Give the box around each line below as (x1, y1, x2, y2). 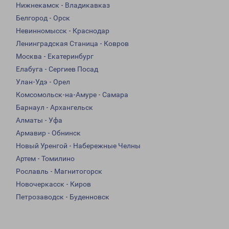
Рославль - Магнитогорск (16, 167, 102, 176)
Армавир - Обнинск (16, 129, 81, 138)
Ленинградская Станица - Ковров (16, 39, 129, 48)
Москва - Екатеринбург (16, 52, 94, 61)
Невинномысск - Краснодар (16, 27, 109, 35)
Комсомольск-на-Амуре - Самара (16, 90, 128, 99)
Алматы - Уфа (16, 116, 62, 125)
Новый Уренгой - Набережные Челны (16, 142, 141, 150)
